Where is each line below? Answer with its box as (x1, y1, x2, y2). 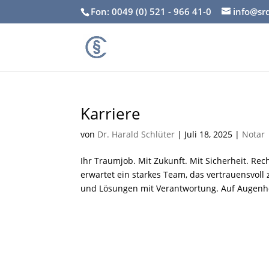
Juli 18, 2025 (184, 128, 233, 140)
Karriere (80, 103, 141, 124)
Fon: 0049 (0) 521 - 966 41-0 (91, 5, 212, 18)
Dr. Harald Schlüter (97, 128, 175, 140)
